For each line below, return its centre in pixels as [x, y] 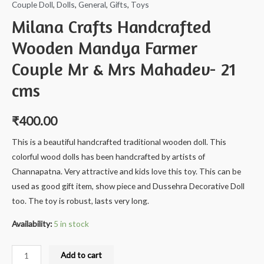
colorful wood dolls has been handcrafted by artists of [108, 157]
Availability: [32, 224]
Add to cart [82, 255]
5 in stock [71, 224]
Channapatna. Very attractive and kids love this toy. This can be [126, 171]
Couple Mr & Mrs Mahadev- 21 [124, 69]
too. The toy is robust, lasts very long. [80, 201]
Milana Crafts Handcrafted [111, 27]
